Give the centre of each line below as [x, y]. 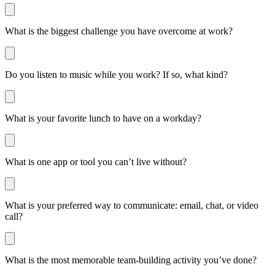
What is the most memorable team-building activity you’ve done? [131, 260]
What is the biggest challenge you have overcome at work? [119, 31]
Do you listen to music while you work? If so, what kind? [116, 74]
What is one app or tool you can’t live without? [96, 161]
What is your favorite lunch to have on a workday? [103, 118]
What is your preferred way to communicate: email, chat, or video [132, 205]
